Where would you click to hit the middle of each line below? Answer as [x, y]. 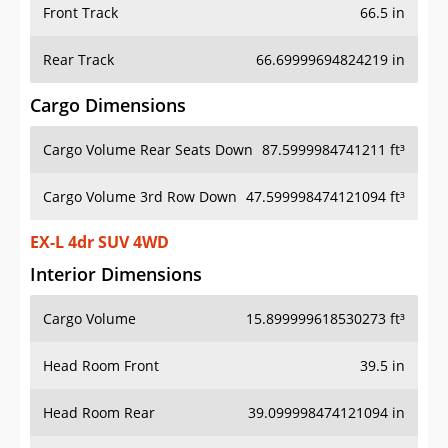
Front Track [80, 13]
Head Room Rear [99, 413]
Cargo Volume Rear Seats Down [148, 150]
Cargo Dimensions [108, 105]
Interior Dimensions [116, 274]
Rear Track [78, 60]
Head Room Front [101, 366]
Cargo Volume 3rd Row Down [140, 197]
